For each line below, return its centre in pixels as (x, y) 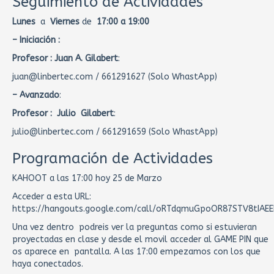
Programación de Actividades (113, 158)
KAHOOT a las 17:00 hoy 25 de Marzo (87, 178)
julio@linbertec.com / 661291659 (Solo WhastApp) (115, 132)
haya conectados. (48, 264)
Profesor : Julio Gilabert (63, 113)
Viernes (65, 22)
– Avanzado (36, 95)
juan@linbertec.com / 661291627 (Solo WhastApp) (115, 77)
